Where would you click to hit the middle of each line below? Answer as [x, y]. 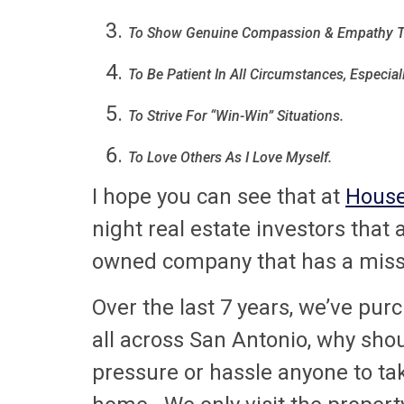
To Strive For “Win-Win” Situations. [236, 116]
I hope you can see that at [219, 197]
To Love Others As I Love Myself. [230, 158]
